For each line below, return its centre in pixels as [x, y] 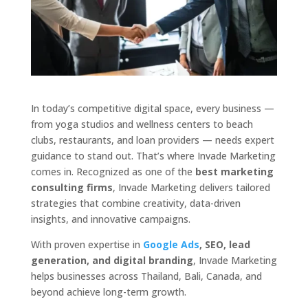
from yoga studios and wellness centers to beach [142, 124]
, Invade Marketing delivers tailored [191, 188]
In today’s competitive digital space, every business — [152, 109]
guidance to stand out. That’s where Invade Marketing [153, 156]
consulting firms [71, 188]
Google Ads [171, 245]
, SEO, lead [224, 245]
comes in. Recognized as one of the [113, 172]
